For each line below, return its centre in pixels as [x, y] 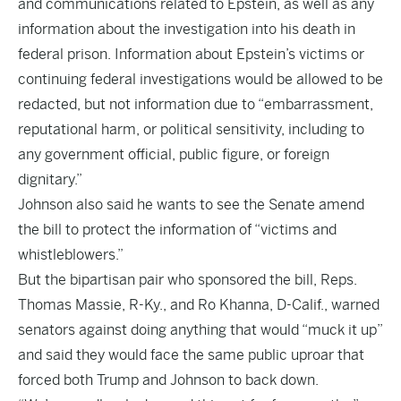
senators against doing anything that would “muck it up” [200, 330]
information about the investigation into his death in [187, 29]
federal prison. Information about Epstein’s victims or [191, 54]
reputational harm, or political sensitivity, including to [191, 129]
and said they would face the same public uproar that [191, 355]
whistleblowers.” [71, 255]
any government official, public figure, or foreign [174, 154]
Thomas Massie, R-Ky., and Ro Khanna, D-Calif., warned [199, 305]
